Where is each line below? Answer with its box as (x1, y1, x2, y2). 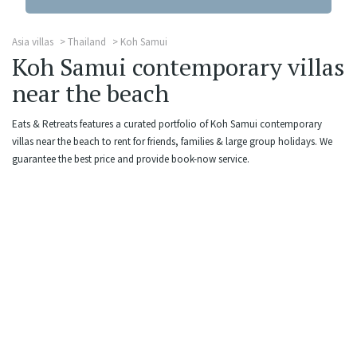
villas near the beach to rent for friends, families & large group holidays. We (12, 135, 332, 148)
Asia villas (12, 35, 53, 49)
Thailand (68, 35, 106, 49)
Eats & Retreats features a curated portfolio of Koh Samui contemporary (12, 117, 322, 131)
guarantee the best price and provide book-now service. (12, 152, 249, 166)
